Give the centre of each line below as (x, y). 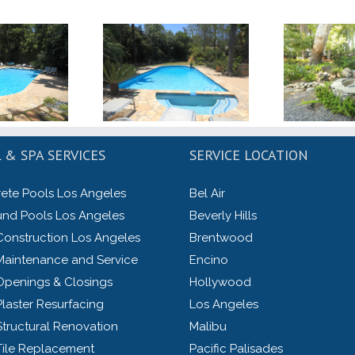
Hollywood (220, 282)
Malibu (208, 327)
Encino (209, 260)
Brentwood (221, 238)
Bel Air (207, 194)
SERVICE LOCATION (249, 155)
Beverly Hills (223, 216)
